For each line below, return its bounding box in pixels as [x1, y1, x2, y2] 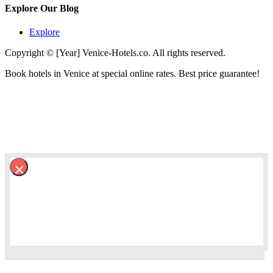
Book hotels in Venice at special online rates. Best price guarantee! [5, 68, 260, 79]
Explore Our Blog [5, 2, 79, 13]
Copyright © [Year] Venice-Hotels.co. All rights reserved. [5, 47, 225, 58]
